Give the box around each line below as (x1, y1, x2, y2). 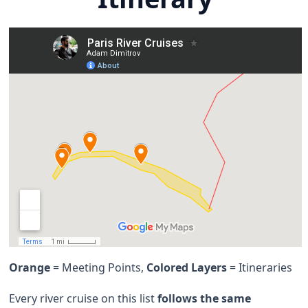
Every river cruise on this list (9, 290, 158, 306)
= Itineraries (227, 259, 293, 275)
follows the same (157, 290, 252, 306)
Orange (9, 259, 54, 275)
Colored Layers (146, 259, 228, 275)
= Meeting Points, (53, 259, 147, 275)
